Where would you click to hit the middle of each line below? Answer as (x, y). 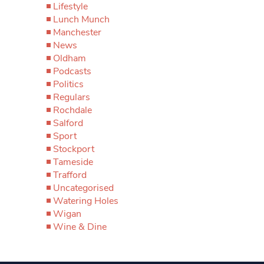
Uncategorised (83, 188)
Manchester (77, 32)
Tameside (73, 162)
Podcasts (72, 71)
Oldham (70, 58)
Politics (68, 84)
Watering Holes (86, 201)
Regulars (72, 97)
